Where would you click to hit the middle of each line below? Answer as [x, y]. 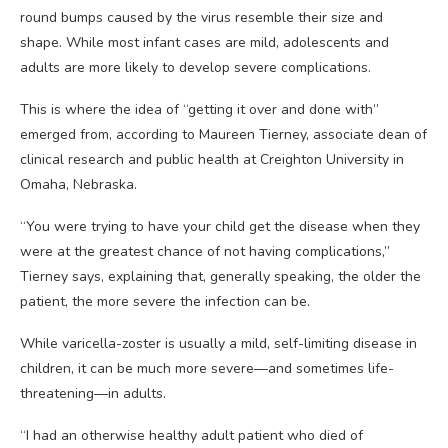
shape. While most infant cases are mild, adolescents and [204, 42]
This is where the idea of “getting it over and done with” [199, 109]
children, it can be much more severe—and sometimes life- [207, 368]
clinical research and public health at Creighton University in [212, 159]
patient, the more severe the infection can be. [165, 301]
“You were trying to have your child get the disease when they [220, 226]
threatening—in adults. [93, 393]
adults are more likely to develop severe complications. [195, 67]
